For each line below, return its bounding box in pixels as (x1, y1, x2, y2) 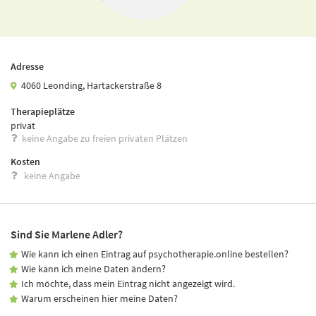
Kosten (11, 154, 40, 168)
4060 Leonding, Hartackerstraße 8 (21, 78, 162, 92)
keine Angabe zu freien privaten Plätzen (22, 131, 188, 145)
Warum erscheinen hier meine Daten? (21, 291, 178, 305)
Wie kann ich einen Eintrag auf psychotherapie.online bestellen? (21, 247, 289, 260)
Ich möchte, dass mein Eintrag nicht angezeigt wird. (21, 276, 236, 290)
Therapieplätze (11, 104, 75, 118)
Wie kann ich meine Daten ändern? (21, 262, 166, 275)
